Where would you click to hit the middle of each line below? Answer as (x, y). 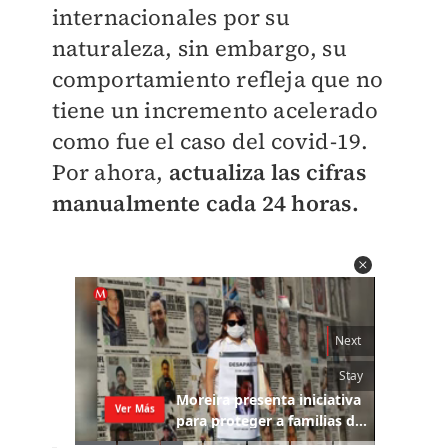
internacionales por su (170, 17)
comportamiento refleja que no (217, 79)
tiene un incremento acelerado (215, 110)
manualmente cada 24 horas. (205, 203)
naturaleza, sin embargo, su (199, 48)
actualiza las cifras (267, 172)
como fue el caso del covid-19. (210, 141)
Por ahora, (110, 172)
